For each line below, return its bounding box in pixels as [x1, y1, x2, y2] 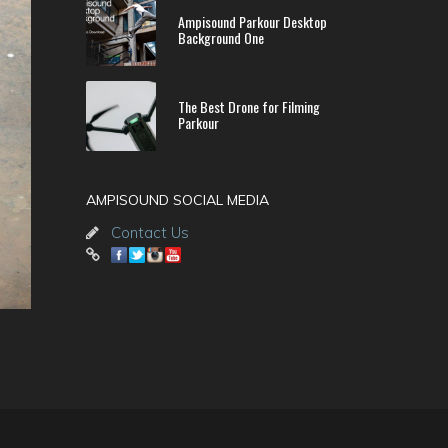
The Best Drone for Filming [178, 96, 320, 117]
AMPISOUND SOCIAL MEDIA [86, 191, 269, 209]
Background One [178, 27, 264, 48]
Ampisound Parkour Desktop [178, 11, 327, 32]
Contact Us [111, 223, 189, 242]
